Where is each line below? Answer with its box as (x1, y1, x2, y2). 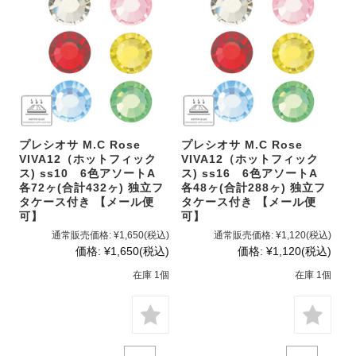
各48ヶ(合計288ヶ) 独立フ (181, 181, 327, 195)
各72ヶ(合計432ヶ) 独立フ (18, 181, 164, 195)
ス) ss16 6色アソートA (181, 167, 318, 180)
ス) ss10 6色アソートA (18, 167, 155, 180)
